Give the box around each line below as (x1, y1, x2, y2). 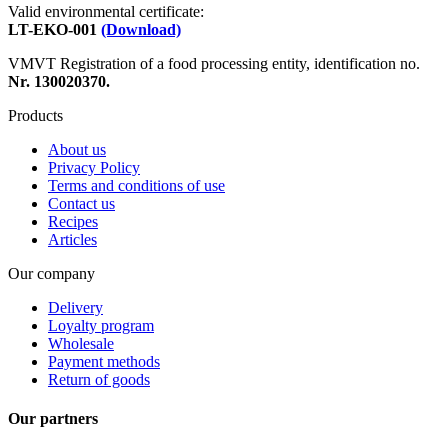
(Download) (101, 20, 181, 38)
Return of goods (48, 370, 150, 388)
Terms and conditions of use (48, 176, 225, 194)
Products (8, 106, 63, 124)
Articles (48, 230, 97, 248)
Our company (8, 264, 95, 282)
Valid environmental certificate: (8, 2, 204, 20)
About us (48, 140, 106, 158)
